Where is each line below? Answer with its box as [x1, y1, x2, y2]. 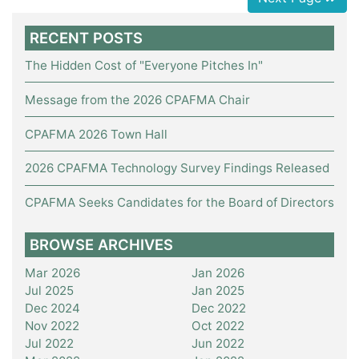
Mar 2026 [25, 265, 80, 281]
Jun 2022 [192, 336, 244, 352]
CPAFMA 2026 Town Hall [25, 126, 167, 142]
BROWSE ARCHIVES [30, 236, 174, 254]
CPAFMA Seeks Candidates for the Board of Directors [25, 195, 334, 211]
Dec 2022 [192, 301, 246, 317]
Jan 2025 [192, 283, 244, 299]
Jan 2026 [192, 265, 244, 281]
